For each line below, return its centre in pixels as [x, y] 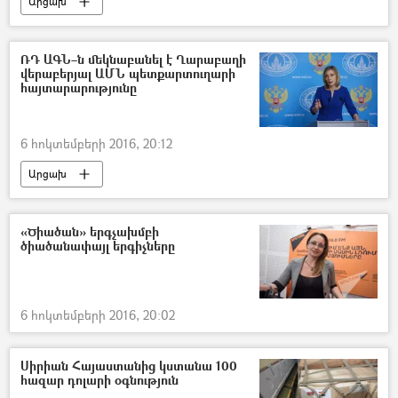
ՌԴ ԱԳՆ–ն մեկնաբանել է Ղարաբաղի [133, 60]
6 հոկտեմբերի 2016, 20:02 [98, 315]
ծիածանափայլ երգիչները [98, 245]
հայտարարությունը [79, 88]
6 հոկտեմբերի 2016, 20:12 [96, 143]
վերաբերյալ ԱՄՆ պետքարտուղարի [128, 74]
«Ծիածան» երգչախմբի [90, 231]
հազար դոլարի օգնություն [99, 380]
